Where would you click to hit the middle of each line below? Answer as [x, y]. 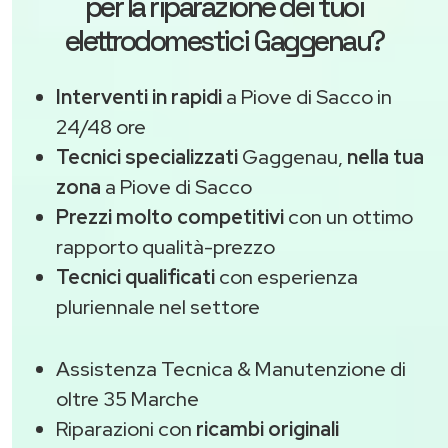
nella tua [385, 156]
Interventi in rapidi [139, 96]
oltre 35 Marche [127, 398]
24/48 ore [101, 126]
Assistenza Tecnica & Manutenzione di [231, 368]
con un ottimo [348, 216]
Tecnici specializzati [147, 156]
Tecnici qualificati [135, 276]
